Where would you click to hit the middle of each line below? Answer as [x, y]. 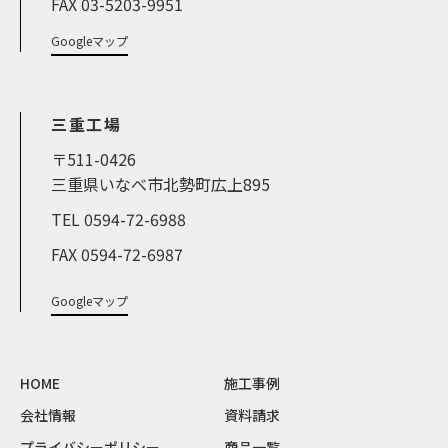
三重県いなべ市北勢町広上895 [160, 183]
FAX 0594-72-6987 [117, 253]
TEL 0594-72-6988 [118, 218]
